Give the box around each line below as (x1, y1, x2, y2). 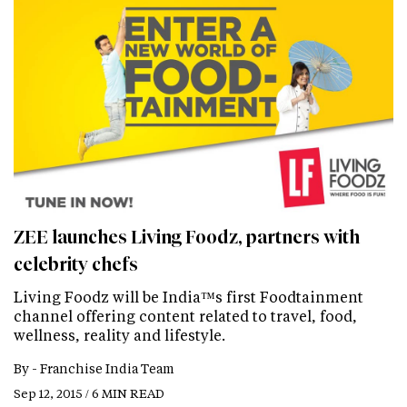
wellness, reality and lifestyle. (14, 324, 225, 344)
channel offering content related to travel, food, (14, 305, 357, 325)
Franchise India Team (40, 359, 174, 377)
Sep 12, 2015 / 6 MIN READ (14, 384, 164, 401)
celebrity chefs (14, 253, 138, 275)
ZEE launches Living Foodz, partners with (14, 225, 360, 248)
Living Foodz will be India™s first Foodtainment (14, 286, 363, 306)
